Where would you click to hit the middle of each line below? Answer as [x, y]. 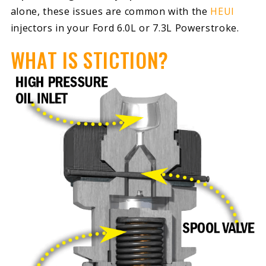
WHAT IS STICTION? [89, 60]
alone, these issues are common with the [110, 11]
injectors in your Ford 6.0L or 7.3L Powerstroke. [125, 28]
